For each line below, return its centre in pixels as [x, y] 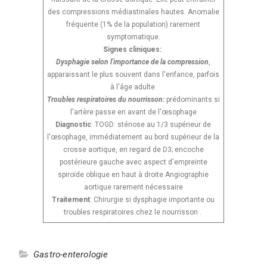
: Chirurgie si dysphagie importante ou [153, 199]
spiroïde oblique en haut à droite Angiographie [133, 174]
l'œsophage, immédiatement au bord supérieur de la [133, 137]
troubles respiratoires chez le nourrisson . [133, 212]
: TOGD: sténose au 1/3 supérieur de [151, 124]
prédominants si [193, 99]
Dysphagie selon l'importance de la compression [133, 62]
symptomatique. [133, 37]
